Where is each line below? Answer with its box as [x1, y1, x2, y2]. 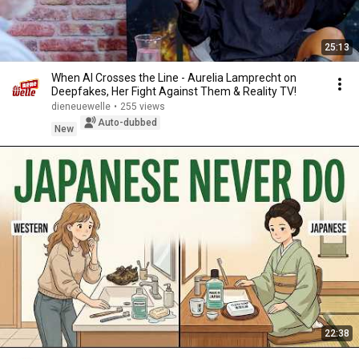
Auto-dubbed [98, 117, 157, 128]
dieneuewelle [51, 101, 111, 112]
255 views [120, 101, 165, 112]
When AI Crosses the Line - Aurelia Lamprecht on [51, 71, 296, 84]
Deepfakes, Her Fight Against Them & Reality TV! [51, 85, 296, 98]
